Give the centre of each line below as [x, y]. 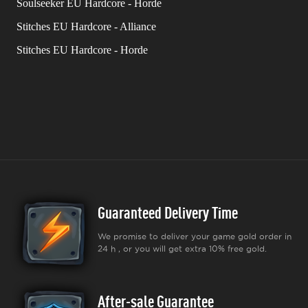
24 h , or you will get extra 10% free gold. [182, 249]
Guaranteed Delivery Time [168, 212]
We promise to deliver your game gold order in [195, 236]
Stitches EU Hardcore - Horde [82, 50]
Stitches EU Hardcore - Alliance [86, 26]
